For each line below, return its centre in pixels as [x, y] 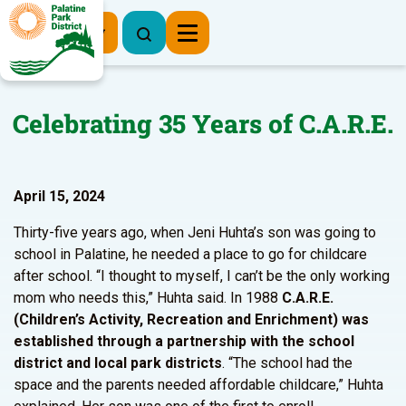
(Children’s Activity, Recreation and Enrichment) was [191, 319]
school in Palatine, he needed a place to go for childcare [190, 254]
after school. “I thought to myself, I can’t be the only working [202, 276]
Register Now [59, 31]
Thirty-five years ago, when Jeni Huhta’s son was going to [195, 232]
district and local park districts [118, 363]
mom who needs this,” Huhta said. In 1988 [146, 298]
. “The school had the [287, 363]
